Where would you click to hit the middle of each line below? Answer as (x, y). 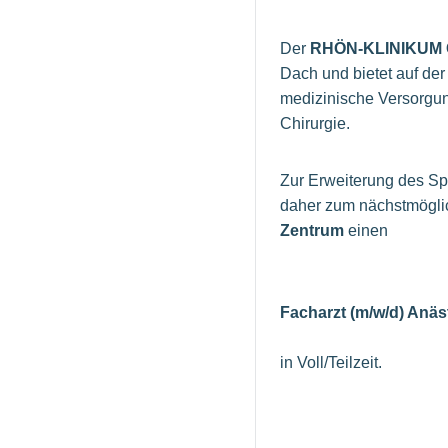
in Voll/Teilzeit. (331, 363)
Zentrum (314, 231)
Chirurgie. (315, 124)
